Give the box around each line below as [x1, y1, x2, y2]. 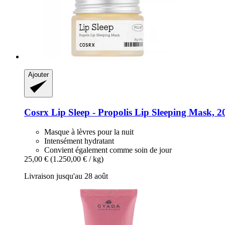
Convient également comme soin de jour [44, 145, 172, 154]
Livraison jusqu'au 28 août [24, 171, 108, 180]
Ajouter [28, 71, 49, 79]
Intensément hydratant [44, 136, 114, 145]
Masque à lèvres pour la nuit [44, 127, 134, 136]
